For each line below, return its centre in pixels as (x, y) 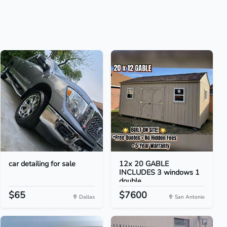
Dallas (86, 197)
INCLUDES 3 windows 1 (159, 172)
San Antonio (189, 197)
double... (132, 181)
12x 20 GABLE (144, 164)
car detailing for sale (42, 164)
